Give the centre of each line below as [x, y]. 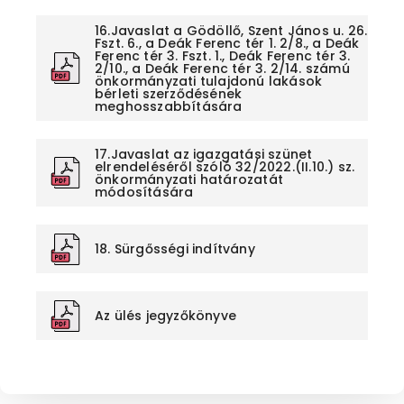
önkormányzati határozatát [189, 179]
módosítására [144, 192]
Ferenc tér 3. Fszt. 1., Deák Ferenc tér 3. [223, 55]
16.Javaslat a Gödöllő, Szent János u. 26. [231, 30]
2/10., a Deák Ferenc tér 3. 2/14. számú [222, 68]
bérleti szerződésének [169, 93]
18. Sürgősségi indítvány [175, 249]
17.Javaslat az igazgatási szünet [204, 154]
